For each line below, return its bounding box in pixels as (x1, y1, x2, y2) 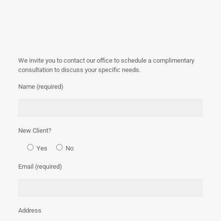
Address (18, 207, 42, 214)
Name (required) (18, 83, 64, 90)
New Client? (18, 127, 52, 134)
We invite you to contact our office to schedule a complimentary (18, 57, 195, 64)
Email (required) (18, 163, 63, 170)
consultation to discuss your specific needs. (18, 66, 141, 74)
